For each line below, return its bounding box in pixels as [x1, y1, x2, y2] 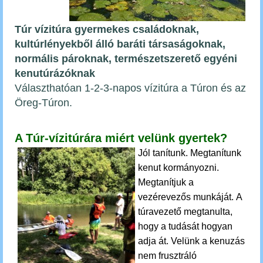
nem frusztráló [138, 251, 197, 261]
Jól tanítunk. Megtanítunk [138, 148, 241, 158]
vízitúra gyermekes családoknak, [35, 23, 199, 35]
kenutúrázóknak [15, 68, 95, 79]
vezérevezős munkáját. [138, 192, 236, 202]
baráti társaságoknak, [117, 38, 225, 50]
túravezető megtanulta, [138, 207, 232, 217]
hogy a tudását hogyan [138, 221, 232, 231]
